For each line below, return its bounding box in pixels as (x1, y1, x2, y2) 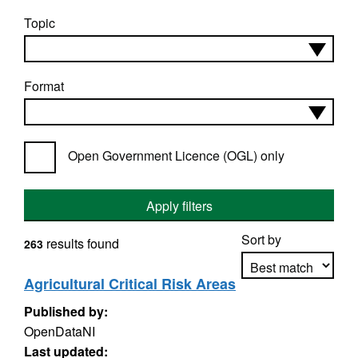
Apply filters (145, 197, 213, 215)
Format (24, 77, 64, 95)
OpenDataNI (24, 322, 95, 340)
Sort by (241, 230, 281, 249)
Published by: (24, 302, 108, 320)
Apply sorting (251, 302, 325, 321)
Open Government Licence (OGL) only (68, 146, 284, 165)
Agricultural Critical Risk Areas (24, 273, 236, 294)
